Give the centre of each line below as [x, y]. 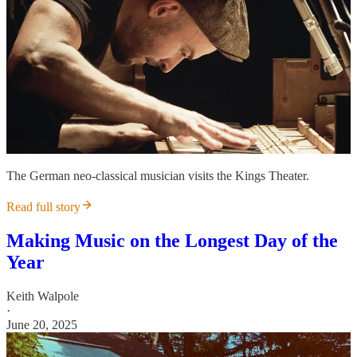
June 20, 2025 [42, 324]
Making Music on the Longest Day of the [172, 240]
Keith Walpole [43, 296]
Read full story [43, 206]
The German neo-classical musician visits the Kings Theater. [158, 175]
